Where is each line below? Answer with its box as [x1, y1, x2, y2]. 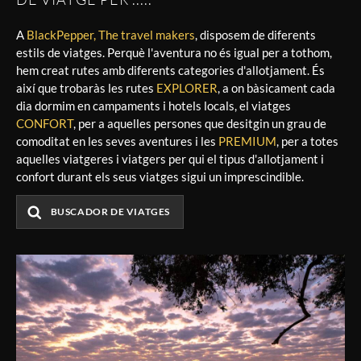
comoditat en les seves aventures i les [16, 134, 218, 149]
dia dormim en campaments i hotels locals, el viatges [16, 98, 291, 114]
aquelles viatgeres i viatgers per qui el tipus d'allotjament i [16, 151, 324, 167]
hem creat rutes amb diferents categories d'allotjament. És [16, 63, 325, 78]
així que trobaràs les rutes [16, 81, 156, 96]
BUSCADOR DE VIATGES [50, 205, 171, 218]
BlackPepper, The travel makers [27, 27, 195, 43]
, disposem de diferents [195, 27, 316, 43]
